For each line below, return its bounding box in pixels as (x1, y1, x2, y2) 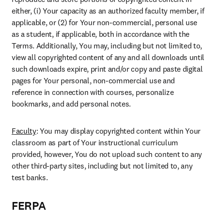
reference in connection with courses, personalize (12, 87, 174, 97)
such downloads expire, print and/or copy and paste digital (12, 64, 203, 74)
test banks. (12, 172, 48, 182)
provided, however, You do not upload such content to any (12, 149, 202, 159)
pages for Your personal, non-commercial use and (12, 76, 175, 85)
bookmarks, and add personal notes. (12, 99, 131, 108)
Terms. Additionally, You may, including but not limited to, (12, 41, 202, 50)
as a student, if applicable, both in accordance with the (12, 29, 190, 39)
